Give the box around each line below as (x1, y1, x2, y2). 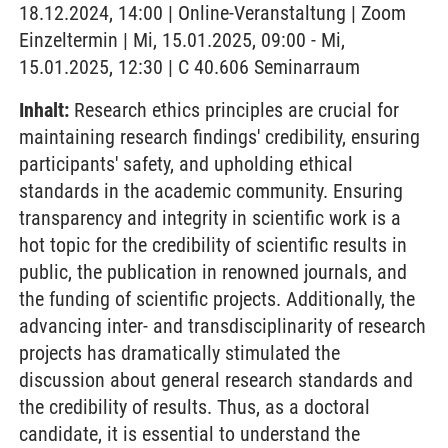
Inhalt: (19, 98, 69, 122)
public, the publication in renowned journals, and (19, 260, 407, 284)
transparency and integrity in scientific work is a (19, 206, 401, 230)
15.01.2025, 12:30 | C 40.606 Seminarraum (19, 55, 360, 79)
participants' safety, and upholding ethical (19, 152, 353, 176)
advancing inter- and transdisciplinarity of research (19, 314, 426, 338)
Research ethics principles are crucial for (69, 98, 399, 122)
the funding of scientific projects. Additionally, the (19, 287, 415, 311)
